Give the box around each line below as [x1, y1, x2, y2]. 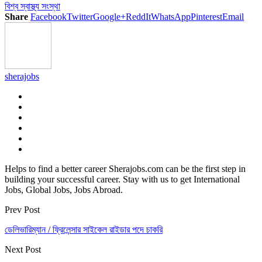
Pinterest [191, 11, 222, 22]
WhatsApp [151, 11, 191, 22]
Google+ [93, 11, 126, 22]
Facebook [30, 11, 67, 22]
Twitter [67, 11, 93, 22]
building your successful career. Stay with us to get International [5, 174, 240, 184]
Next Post [5, 244, 41, 254]
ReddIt [126, 11, 151, 22]
